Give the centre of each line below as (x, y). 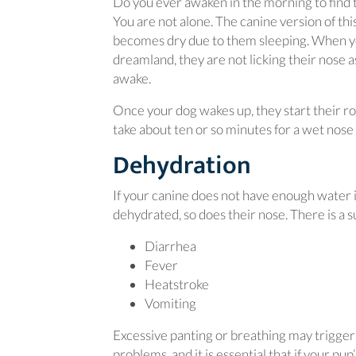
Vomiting (170, 303)
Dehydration (182, 166)
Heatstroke (177, 284)
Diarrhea (170, 246)
